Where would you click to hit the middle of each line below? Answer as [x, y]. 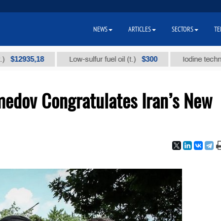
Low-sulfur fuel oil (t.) [81, 59]
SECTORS [183, 29]
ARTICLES [140, 29]
